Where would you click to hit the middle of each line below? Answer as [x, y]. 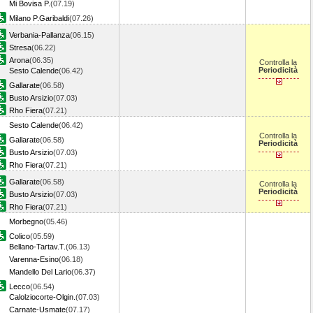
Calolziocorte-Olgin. [42, 297]
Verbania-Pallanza [39, 35]
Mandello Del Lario [40, 272]
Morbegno [26, 221]
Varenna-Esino [34, 259]
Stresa [20, 48]
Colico [20, 236]
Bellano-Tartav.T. [37, 247]
